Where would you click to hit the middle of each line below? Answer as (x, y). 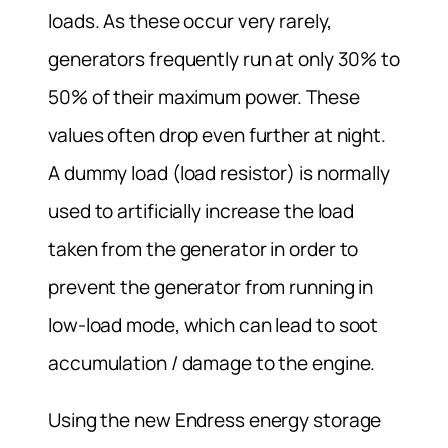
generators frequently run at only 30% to (224, 58)
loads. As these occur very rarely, (190, 20)
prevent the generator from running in (211, 286)
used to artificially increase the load (201, 210)
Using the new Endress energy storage (215, 419)
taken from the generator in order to (203, 248)
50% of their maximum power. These (204, 96)
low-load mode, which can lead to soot (213, 324)
